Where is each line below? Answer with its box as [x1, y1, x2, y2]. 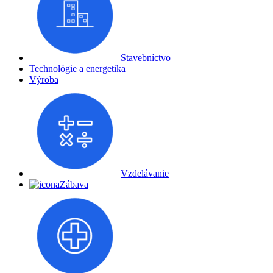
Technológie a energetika [29, 63, 126, 74]
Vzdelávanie [121, 168, 169, 179]
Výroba [29, 74, 58, 85]
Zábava [60, 179, 88, 190]
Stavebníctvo [121, 52, 171, 63]
